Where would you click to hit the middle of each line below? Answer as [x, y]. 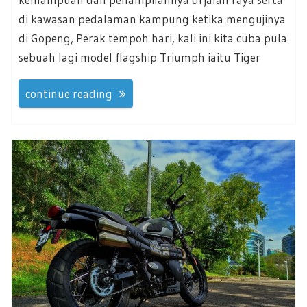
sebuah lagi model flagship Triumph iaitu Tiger [139, 57]
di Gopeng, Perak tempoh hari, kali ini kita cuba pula [153, 38]
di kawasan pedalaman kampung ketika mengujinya [152, 19]
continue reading [69, 94]
